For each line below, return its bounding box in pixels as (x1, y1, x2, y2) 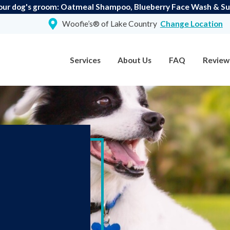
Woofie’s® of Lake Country (62, 19, 157, 29)
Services (69, 55, 101, 65)
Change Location (160, 19, 223, 29)
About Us (118, 55, 152, 65)
